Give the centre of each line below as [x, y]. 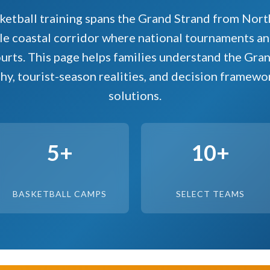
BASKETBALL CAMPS [60, 194]
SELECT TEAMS [210, 194]
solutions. [135, 95]
